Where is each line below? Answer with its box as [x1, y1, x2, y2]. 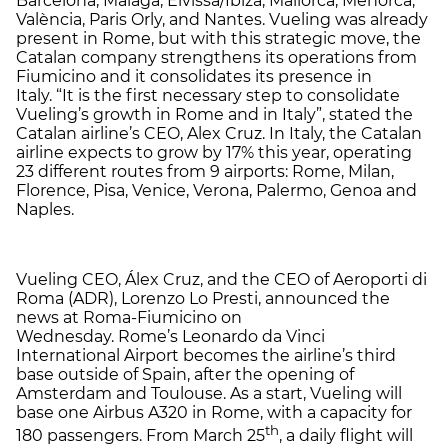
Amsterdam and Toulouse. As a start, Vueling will [16, 384, 402, 404]
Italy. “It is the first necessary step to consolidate [16, 86, 400, 106]
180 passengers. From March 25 [16, 426, 265, 446]
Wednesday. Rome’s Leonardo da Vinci [16, 327, 325, 347]
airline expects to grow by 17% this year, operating [16, 143, 412, 163]
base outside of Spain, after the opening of [16, 365, 354, 385]
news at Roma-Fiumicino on [16, 308, 242, 328]
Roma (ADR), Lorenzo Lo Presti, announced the [16, 289, 390, 309]
